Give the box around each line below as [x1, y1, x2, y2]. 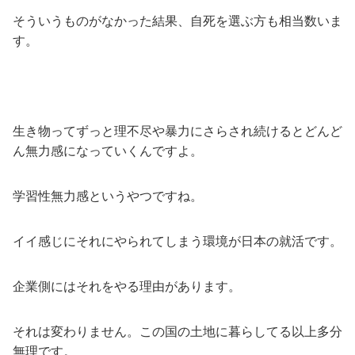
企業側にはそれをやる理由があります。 [13, 279, 241, 293]
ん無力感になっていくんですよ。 [13, 143, 203, 158]
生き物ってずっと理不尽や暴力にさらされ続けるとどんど [13, 124, 342, 138]
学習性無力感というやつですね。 [13, 189, 203, 203]
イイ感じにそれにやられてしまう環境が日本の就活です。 [13, 234, 342, 248]
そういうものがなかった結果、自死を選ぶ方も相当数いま [13, 13, 342, 28]
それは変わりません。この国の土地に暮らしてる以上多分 [13, 324, 342, 338]
